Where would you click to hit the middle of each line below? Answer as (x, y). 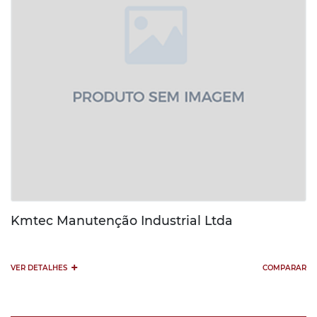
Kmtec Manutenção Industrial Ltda (122, 220)
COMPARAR (284, 268)
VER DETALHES (39, 268)
